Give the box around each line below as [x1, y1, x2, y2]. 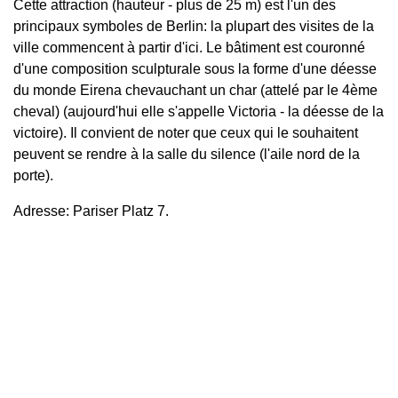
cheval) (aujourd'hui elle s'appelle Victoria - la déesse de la [13, 104, 384, 120]
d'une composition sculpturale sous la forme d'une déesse [13, 61, 377, 77]
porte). [13, 168, 53, 184]
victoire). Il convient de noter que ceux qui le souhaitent [13, 125, 358, 141]
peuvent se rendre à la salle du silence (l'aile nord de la [13, 147, 360, 163]
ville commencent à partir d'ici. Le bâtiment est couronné [13, 40, 365, 56]
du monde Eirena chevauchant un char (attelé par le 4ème [13, 83, 378, 99]
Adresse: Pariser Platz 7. [13, 203, 169, 219]
